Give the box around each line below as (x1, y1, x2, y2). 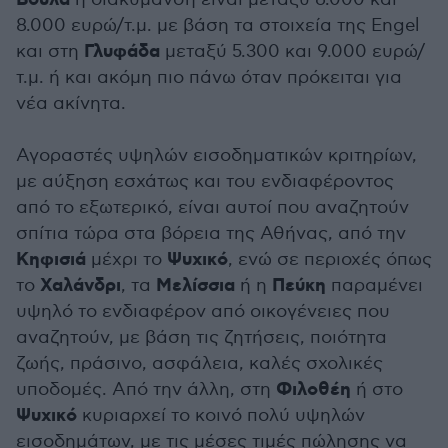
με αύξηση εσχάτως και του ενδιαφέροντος (16, 171, 394, 193)
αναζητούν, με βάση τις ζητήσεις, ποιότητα (16, 327, 387, 349)
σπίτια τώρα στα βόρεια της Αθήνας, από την (16, 223, 406, 245)
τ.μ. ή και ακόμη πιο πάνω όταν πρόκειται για (16, 67, 402, 89)
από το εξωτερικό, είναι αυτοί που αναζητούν (16, 197, 409, 219)
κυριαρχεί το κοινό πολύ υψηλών (77, 405, 365, 427)
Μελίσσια (156, 274, 235, 299)
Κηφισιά (16, 248, 86, 273)
